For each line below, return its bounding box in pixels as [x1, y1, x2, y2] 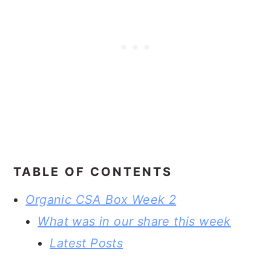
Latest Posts [50, 236, 123, 250]
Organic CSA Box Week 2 [25, 192, 177, 207]
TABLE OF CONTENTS [13, 165, 173, 179]
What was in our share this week [38, 214, 231, 229]
